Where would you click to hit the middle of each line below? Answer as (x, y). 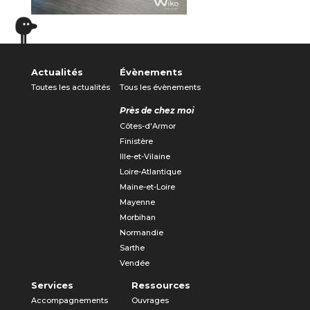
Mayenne (137, 202)
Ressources (161, 285)
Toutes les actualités (70, 87)
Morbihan (137, 217)
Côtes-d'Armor (147, 126)
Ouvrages (150, 300)
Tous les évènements (160, 87)
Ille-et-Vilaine (145, 156)
